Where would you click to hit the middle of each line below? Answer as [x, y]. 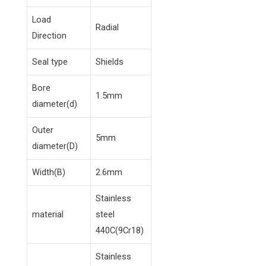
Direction [49, 36]
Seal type [50, 62]
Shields [110, 62]
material [48, 215]
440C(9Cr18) [120, 231]
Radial [107, 28]
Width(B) [49, 172]
